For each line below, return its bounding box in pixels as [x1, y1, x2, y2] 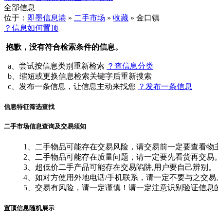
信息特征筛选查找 [4, 103, 54, 111]
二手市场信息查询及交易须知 [4, 123, 86, 130]
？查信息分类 [107, 62, 153, 70]
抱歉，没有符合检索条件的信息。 [4, 43, 123, 51]
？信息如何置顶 [4, 24, 58, 32]
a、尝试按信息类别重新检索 [4, 62, 107, 70]
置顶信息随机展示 [4, 204, 54, 212]
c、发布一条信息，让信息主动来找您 [4, 82, 138, 91]
